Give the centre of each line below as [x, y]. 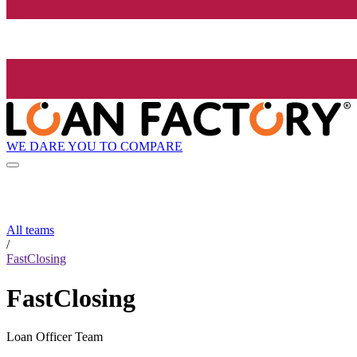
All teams [30, 230]
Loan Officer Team [55, 337]
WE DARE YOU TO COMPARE [94, 146]
